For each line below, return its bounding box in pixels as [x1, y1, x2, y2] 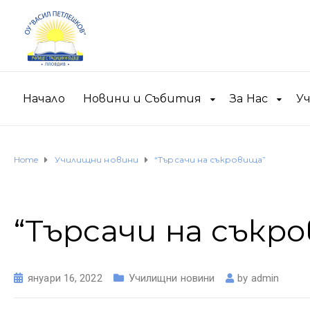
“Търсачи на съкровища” [154, 154, 266, 165]
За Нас [230, 92, 268, 105]
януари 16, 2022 [28, 272, 102, 284]
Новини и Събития [82, 92, 202, 105]
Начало [23, 92, 65, 105]
